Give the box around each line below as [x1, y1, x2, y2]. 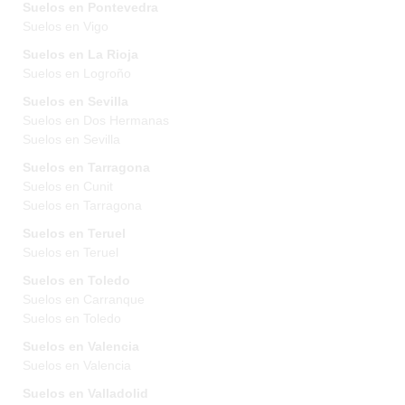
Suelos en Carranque [23, 292, 145, 306]
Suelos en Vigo [23, 19, 108, 33]
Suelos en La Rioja [23, 47, 138, 61]
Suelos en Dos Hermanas [23, 113, 169, 127]
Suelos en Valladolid [23, 386, 148, 400]
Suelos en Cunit [23, 179, 113, 193]
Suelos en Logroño [23, 66, 131, 80]
